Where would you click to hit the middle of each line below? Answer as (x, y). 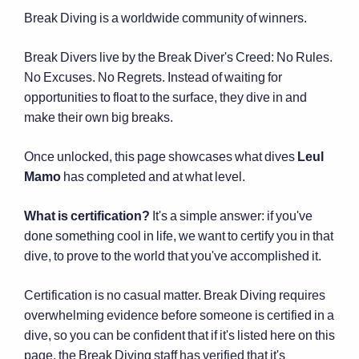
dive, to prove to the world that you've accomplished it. (173, 255)
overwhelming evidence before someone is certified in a (179, 315)
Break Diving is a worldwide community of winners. (165, 17)
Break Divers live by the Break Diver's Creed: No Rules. (178, 56)
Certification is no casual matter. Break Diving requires (175, 294)
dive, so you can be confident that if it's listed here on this (179, 335)
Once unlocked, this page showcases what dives (161, 156)
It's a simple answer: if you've (231, 215)
